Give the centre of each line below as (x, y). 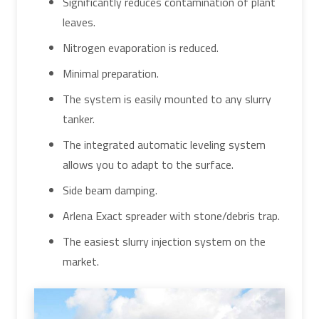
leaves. (79, 22)
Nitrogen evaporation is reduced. (141, 47)
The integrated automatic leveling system (164, 144)
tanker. (79, 119)
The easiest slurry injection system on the (164, 241)
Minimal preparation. (111, 73)
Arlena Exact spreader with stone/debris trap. (171, 215)
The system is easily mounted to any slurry (167, 99)
